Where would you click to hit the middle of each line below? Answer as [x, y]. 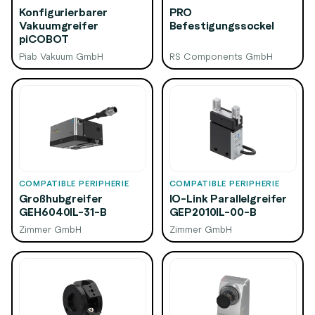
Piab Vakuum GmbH [61, 56]
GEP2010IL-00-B [213, 212]
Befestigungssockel [221, 26]
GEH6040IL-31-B [63, 212]
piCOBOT [44, 39]
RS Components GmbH [221, 56]
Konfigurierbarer [63, 12]
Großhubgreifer [60, 199]
